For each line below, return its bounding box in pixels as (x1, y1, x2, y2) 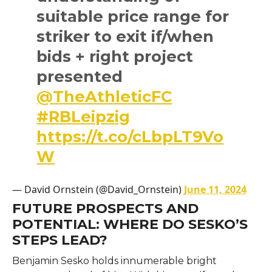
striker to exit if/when (36, 26, 214, 46)
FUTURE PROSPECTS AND (12, 199, 199, 217)
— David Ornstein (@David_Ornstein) (12, 182, 184, 196)
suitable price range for (36, 6, 229, 25)
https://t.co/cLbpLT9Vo (36, 126, 224, 146)
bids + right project (36, 46, 194, 66)
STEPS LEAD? (12, 231, 107, 248)
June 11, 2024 (183, 182, 246, 196)
